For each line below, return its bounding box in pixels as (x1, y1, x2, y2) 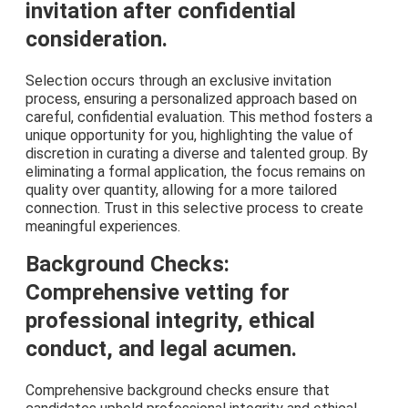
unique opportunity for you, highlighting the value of (25, 127, 353, 145)
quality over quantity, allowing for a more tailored (25, 181, 337, 199)
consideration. (25, 26, 168, 53)
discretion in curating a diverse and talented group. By (25, 145, 368, 163)
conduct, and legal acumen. (25, 336, 297, 362)
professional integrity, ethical (25, 308, 315, 334)
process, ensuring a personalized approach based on (25, 90, 357, 108)
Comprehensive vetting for (25, 280, 290, 306)
